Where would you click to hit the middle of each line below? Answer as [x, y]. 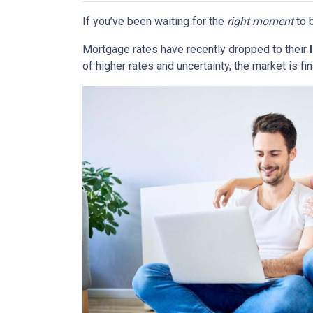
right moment [260, 21]
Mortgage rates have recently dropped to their [196, 49]
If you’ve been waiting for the [155, 21]
